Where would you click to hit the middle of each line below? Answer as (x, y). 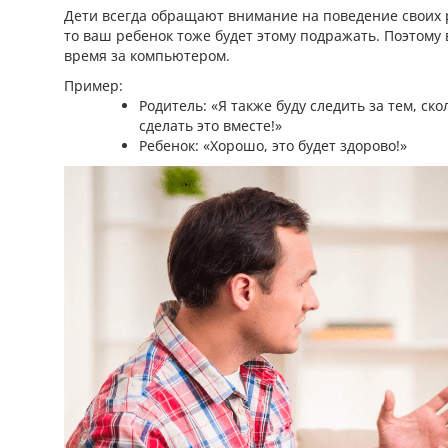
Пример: (93, 85)
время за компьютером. (147, 55)
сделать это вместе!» (210, 125)
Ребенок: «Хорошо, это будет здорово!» (273, 145)
